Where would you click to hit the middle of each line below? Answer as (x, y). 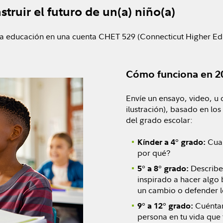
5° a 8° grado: (163, 168)
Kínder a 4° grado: (171, 142)
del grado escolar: (159, 120)
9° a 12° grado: (165, 206)
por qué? (154, 153)
